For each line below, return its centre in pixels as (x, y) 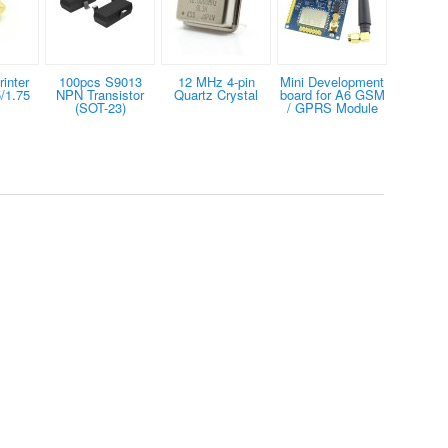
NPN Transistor (100, 94)
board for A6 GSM (332, 94)
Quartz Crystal (216, 94)
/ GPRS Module (332, 107)
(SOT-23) (100, 107)
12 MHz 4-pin (216, 81)
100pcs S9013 (100, 81)
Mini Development (332, 81)
